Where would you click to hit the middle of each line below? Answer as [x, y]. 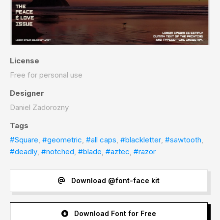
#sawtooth [183, 139]
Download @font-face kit [114, 181]
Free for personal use [46, 75]
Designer [27, 93]
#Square [24, 139]
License [25, 60]
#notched [58, 151]
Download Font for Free [114, 214]
